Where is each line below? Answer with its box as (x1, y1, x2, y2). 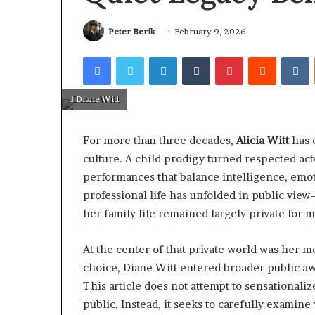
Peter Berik (108, 26, 155, 37)
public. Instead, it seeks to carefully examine (83, 297, 314, 311)
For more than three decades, (83, 133, 236, 147)
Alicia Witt (236, 133, 289, 147)
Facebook (110, 50, 153, 62)
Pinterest (243, 50, 283, 62)
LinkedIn (176, 50, 215, 62)
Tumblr (210, 50, 242, 62)
